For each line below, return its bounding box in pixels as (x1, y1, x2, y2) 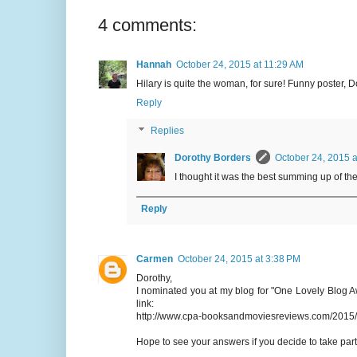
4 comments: (97, 15, 197, 36)
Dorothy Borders (174, 152, 251, 164)
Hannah (135, 59, 171, 71)
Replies (150, 125, 184, 137)
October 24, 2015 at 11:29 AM (175, 59, 304, 71)
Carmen (135, 253, 173, 265)
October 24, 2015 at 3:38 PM (177, 253, 300, 265)
